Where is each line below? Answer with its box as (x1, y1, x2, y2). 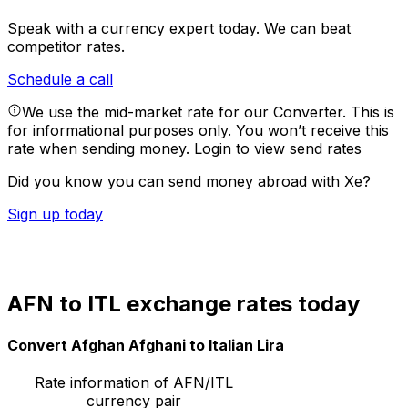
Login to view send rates (194, 139, 362, 158)
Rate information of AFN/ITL (34, 373, 233, 393)
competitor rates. (7, 37, 125, 56)
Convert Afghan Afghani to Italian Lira (7, 336, 284, 355)
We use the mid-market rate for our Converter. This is (22, 103, 394, 122)
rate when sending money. (7, 139, 194, 158)
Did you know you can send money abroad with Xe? (7, 172, 371, 191)
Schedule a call (7, 70, 113, 89)
